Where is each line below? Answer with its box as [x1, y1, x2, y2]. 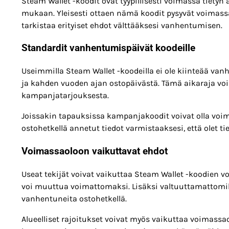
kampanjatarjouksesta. [21, 90, 109, 101]
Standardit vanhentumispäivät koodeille [21, 42, 195, 54]
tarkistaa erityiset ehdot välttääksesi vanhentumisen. [21, 20, 222, 30]
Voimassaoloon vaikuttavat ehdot [21, 145, 168, 157]
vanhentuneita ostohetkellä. [21, 193, 127, 203]
